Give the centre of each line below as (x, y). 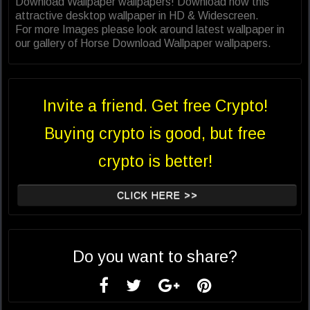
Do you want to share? (155, 257)
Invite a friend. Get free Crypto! (155, 106)
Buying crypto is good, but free (155, 134)
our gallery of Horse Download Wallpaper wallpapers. (143, 44)
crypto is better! (155, 162)
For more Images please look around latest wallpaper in (150, 30)
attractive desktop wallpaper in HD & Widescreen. (137, 16)
